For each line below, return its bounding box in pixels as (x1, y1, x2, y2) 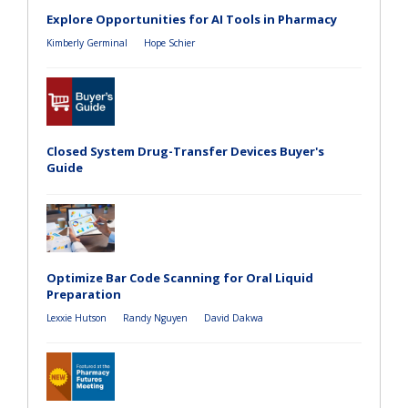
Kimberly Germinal (46, 36, 127, 49)
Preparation (46, 285, 121, 302)
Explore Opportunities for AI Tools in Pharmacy (46, 10, 337, 27)
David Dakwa (204, 311, 263, 324)
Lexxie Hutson (46, 311, 107, 324)
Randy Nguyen (123, 311, 188, 324)
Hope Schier (144, 36, 195, 49)
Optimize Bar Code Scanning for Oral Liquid (46, 269, 313, 286)
